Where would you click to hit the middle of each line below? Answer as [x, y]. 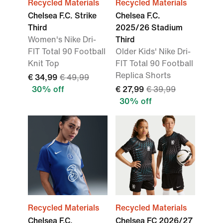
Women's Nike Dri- [62, 40]
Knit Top [44, 64]
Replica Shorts [143, 76]
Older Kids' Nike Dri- [153, 52]
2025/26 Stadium [149, 28]
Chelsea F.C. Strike [62, 16]
